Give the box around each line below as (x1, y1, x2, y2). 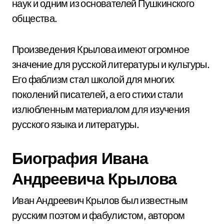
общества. (12, 12, 57, 24)
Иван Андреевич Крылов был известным (12, 194, 187, 206)
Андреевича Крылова (12, 168, 177, 188)
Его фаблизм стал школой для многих (12, 73, 174, 85)
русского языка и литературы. (12, 118, 139, 130)
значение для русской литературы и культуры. (12, 58, 210, 70)
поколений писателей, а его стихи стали (12, 88, 183, 100)
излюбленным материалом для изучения (12, 103, 189, 115)
